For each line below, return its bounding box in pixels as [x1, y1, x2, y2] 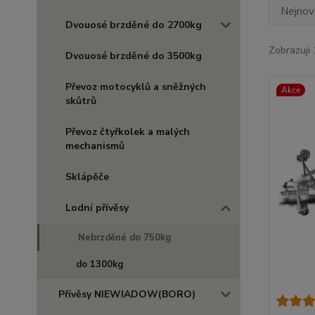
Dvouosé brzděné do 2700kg [65, 18, 202, 32]
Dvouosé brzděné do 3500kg [65, 49, 202, 63]
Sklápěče [65, 170, 109, 184]
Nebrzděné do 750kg [78, 231, 172, 244]
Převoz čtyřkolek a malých [65, 125, 190, 139]
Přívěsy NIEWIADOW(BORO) [58, 288, 195, 301]
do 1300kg [76, 258, 124, 271]
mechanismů [65, 139, 124, 153]
